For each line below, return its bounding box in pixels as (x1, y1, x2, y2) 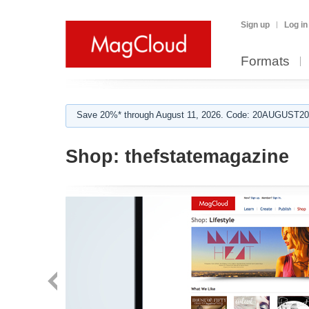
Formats (241, 54, 290, 68)
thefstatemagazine (119, 146, 289, 167)
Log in (284, 20, 308, 30)
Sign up (241, 20, 270, 30)
